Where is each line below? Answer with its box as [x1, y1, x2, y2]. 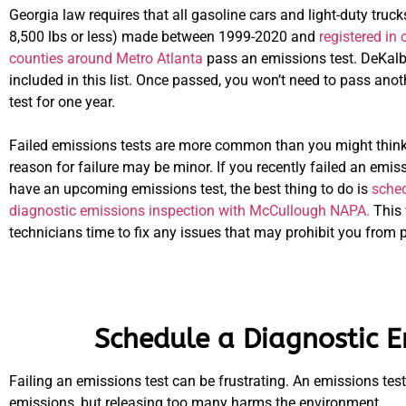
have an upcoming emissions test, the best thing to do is [9, 179, 372, 198]
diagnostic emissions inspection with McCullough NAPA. [9, 201, 370, 219]
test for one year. [9, 92, 115, 111]
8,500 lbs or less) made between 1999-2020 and [9, 27, 319, 45]
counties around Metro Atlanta [9, 49, 203, 67]
